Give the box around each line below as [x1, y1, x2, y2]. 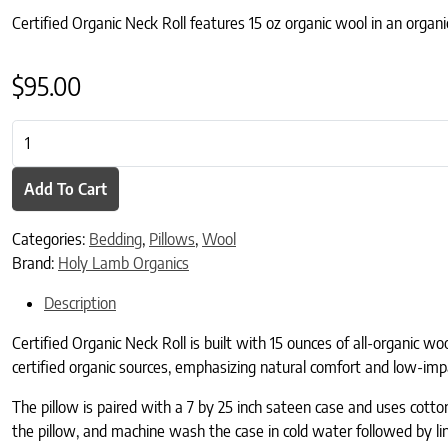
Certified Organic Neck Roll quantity [11, 120, 244, 141]
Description [44, 293, 116, 314]
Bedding [89, 229, 142, 250]
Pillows [149, 229, 195, 250]
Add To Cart [24, 178, 107, 199]
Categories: [12, 229, 89, 250]
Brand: [12, 253, 58, 274]
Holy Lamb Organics [58, 253, 189, 274]
